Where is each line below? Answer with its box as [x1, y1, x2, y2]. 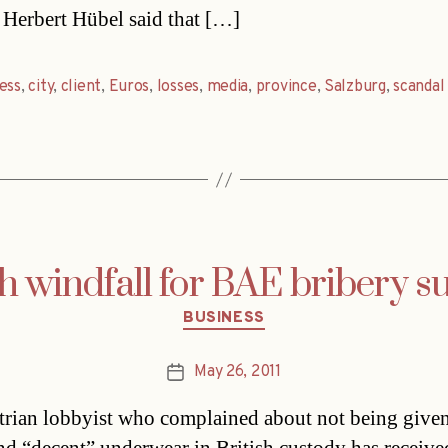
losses [156, 77, 200, 98]
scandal [393, 77, 445, 98]
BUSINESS [183, 309, 265, 329]
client [60, 77, 102, 98]
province [255, 77, 317, 98]
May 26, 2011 [194, 361, 281, 382]
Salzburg [323, 77, 386, 98]
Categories [223, 298, 310, 322]
